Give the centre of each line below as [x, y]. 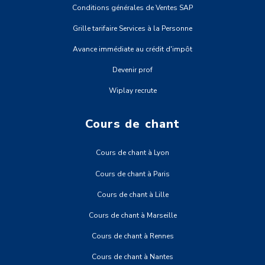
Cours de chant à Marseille [132, 216]
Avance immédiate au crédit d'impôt [132, 49]
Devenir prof [132, 70]
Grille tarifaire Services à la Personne [132, 28]
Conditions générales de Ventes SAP [132, 7]
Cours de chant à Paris [132, 174]
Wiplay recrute [132, 91]
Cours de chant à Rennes [132, 236]
